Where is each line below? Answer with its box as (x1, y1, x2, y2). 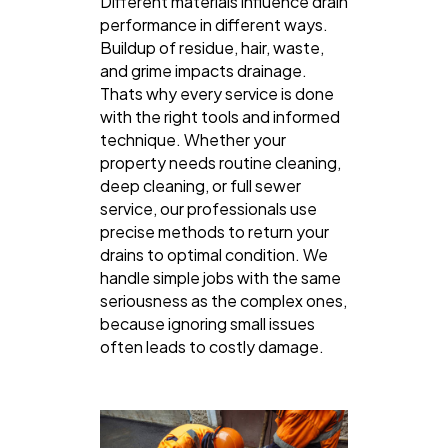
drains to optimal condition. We (100, 243, 328, 265)
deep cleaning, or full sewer (100, 174, 301, 196)
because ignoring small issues (100, 312, 315, 334)
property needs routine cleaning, (100, 151, 341, 173)
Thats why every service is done (100, 82, 334, 104)
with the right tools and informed (100, 105, 340, 127)
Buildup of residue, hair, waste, (100, 36, 324, 58)
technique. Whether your (100, 128, 286, 150)
